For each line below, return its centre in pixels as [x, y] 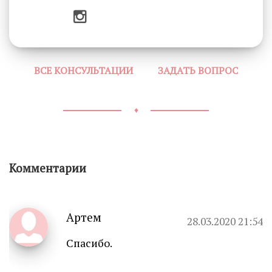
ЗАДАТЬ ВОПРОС [198, 71]
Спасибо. [89, 243]
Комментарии [48, 168]
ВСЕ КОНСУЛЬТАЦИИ [83, 71]
